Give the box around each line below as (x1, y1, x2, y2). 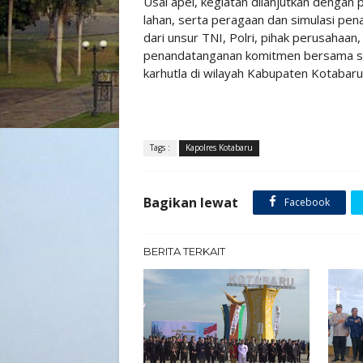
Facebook (282, 195, 330, 209)
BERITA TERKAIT (143, 245, 225, 258)
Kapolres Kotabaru (186, 142, 253, 153)
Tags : (150, 142, 170, 153)
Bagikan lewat (143, 194, 238, 211)
